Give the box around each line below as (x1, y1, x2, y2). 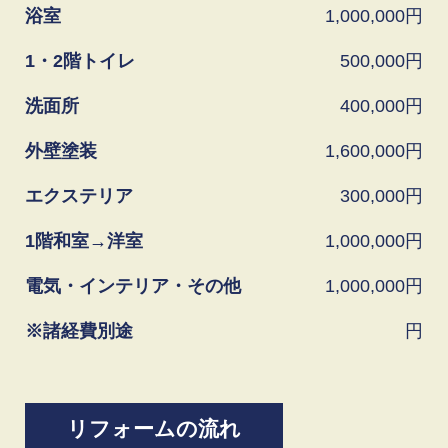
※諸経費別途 (25, 320, 133, 341)
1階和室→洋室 (25, 230, 143, 251)
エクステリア (25, 185, 133, 206)
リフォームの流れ (67, 417, 241, 441)
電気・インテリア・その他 (25, 275, 241, 296)
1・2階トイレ (25, 50, 135, 71)
